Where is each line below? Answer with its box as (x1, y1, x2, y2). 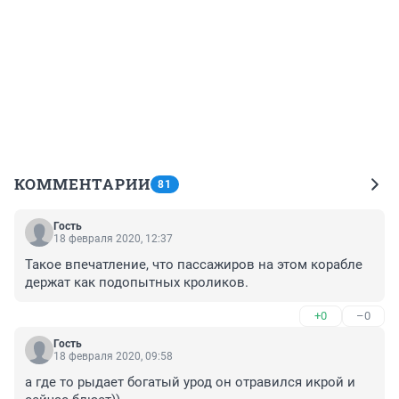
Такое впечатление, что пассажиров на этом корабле (25, 256, 362, 273)
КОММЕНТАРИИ (14, 174, 151, 195)
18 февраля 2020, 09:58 (53, 350, 173, 363)
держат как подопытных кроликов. (25, 274, 248, 291)
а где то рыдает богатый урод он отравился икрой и (25, 374, 355, 391)
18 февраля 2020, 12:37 (53, 232, 173, 246)
